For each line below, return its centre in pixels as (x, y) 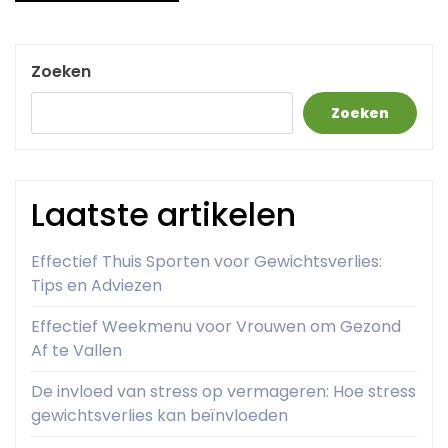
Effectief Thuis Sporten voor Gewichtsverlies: (206, 262)
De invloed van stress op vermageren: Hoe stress (223, 392)
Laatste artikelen (163, 215)
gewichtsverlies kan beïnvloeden (159, 416)
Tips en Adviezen (96, 286)
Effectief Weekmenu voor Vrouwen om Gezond (216, 327)
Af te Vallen (76, 351)
